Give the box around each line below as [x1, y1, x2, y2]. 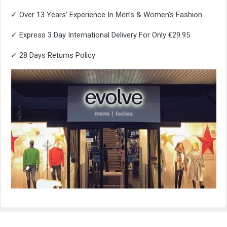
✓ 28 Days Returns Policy [11, 50, 95, 60]
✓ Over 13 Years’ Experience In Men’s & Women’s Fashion [11, 10, 202, 19]
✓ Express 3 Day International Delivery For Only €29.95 [11, 30, 190, 40]
